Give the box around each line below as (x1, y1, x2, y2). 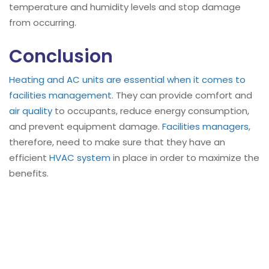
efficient (9, 151, 49, 164)
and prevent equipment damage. (9, 119, 162, 133)
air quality (9, 104, 52, 117)
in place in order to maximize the (110, 151, 259, 164)
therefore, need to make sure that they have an (9, 135, 225, 148)
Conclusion (9, 43, 113, 69)
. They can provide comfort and (112, 88, 252, 101)
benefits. (9, 166, 49, 180)
